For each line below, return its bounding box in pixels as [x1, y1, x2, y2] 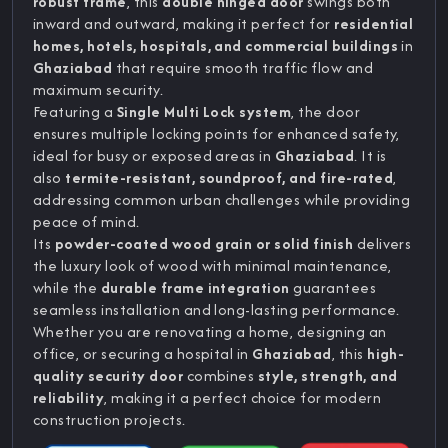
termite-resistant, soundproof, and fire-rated [65, 166, 394, 188]
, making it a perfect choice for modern [104, 386, 382, 408]
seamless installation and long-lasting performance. [33, 298, 400, 320]
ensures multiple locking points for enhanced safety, [33, 122, 400, 144]
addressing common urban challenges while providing [33, 188, 411, 210]
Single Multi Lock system [116, 100, 292, 122]
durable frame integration [100, 276, 290, 298]
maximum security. [33, 78, 164, 100]
